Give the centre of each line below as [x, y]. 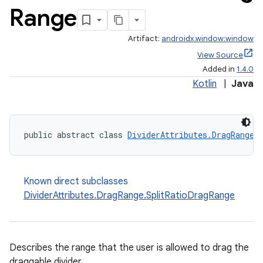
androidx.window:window [208, 38]
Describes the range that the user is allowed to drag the [129, 248]
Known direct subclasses [76, 181]
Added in [220, 69]
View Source [220, 55]
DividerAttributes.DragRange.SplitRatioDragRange [129, 195]
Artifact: [145, 38]
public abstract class [76, 135]
